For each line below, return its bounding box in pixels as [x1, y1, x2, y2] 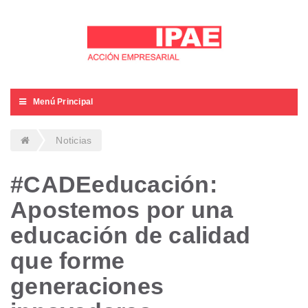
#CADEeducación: [10, 171, 217, 198]
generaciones [10, 273, 164, 300]
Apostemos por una [10, 197, 234, 223]
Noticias [56, 135, 92, 146]
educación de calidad [10, 222, 250, 249]
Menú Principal [32, 97, 93, 107]
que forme [10, 247, 125, 274]
